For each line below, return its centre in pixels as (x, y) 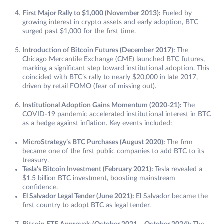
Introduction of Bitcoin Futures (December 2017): (100, 51)
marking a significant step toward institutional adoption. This (116, 69)
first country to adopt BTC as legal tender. (87, 206)
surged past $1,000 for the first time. (79, 32)
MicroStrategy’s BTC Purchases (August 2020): (95, 143)
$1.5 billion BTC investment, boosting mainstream (99, 179)
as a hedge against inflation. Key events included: (97, 124)
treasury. (36, 161)
